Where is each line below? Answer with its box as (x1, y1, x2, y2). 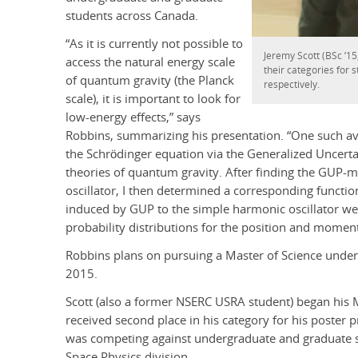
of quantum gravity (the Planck (66, 72, 234, 89)
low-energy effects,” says (66, 109, 201, 126)
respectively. (264, 78, 320, 92)
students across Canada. (66, 7, 198, 25)
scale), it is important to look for (66, 90, 241, 108)
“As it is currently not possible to (66, 35, 243, 53)
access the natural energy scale (66, 54, 235, 71)
